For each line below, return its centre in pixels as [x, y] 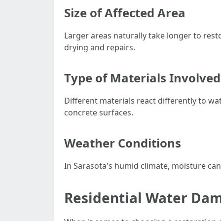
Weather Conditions [123, 143]
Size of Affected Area [125, 13]
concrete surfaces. [99, 112]
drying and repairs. [100, 47]
